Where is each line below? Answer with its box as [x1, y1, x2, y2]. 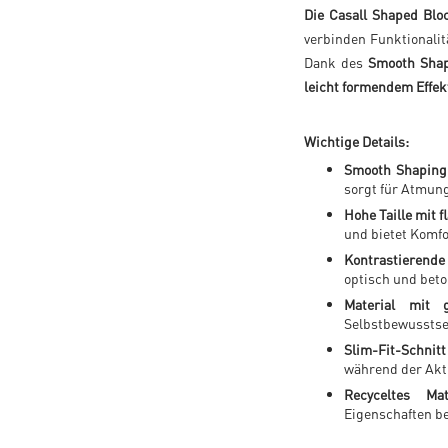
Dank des [304, 53, 369, 71]
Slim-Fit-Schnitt [344, 340, 446, 358]
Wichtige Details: [304, 132, 409, 150]
